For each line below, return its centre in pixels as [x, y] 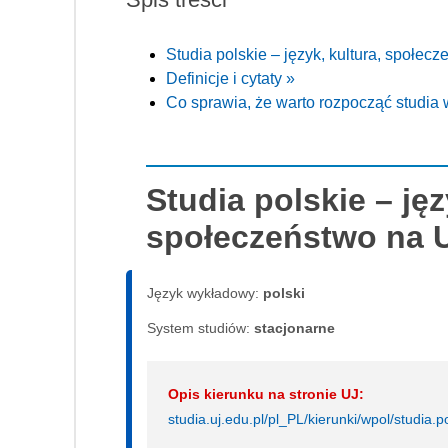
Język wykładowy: [205, 292]
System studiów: [200, 327]
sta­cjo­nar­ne [294, 327]
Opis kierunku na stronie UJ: [266, 393]
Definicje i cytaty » [230, 78]
